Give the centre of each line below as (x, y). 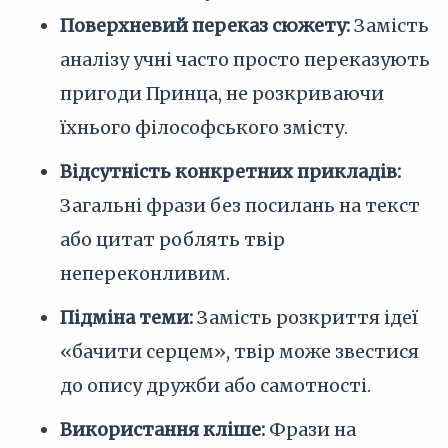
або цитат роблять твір (172, 239)
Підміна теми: (126, 317)
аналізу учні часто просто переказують (245, 59)
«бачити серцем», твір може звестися (239, 351)
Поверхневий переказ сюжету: (205, 25)
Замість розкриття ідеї (305, 317)
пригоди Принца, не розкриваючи (222, 93)
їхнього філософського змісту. (204, 127)
